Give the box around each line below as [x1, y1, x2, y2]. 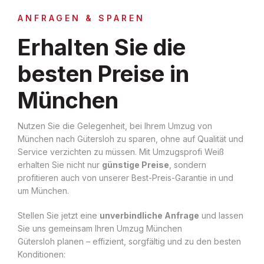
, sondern [169, 159, 206, 170]
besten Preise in [18, 60, 189, 87]
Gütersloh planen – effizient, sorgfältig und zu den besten [18, 236, 241, 246]
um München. [18, 185, 69, 196]
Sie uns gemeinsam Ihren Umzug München [18, 223, 182, 233]
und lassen [199, 210, 243, 220]
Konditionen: [18, 249, 65, 259]
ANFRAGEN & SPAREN [18, 12, 145, 23]
